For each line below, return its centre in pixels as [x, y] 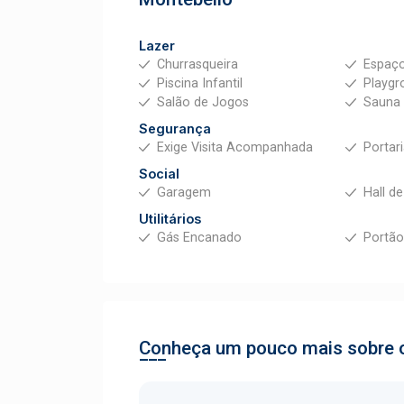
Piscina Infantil [200, 83]
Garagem [184, 193]
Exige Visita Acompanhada [235, 147]
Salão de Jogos [203, 102]
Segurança [175, 129]
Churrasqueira [197, 64]
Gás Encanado [199, 238]
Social [159, 174]
